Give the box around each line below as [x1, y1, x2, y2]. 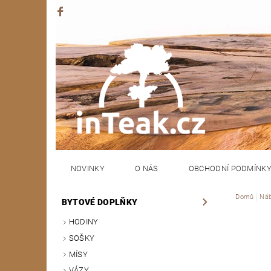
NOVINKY [70, 164, 105, 174]
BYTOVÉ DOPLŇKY [61, 197, 138, 207]
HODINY [68, 217, 99, 227]
